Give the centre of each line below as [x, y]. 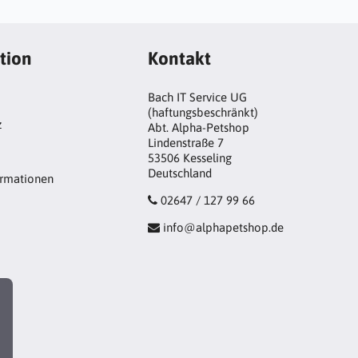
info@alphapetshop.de [224, 228]
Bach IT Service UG [198, 97]
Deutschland [180, 173]
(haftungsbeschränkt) [203, 113]
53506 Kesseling [190, 158]
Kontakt [180, 58]
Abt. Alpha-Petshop [199, 128]
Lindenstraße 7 [186, 143]
